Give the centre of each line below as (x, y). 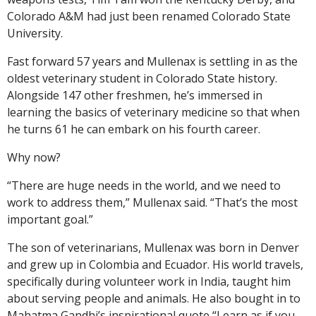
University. (35, 33)
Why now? (34, 157)
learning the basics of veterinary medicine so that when (153, 112)
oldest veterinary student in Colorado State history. (142, 78)
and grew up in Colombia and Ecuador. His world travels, (155, 264)
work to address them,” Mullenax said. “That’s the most (152, 202)
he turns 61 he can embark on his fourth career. (134, 129)
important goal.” (50, 219)
